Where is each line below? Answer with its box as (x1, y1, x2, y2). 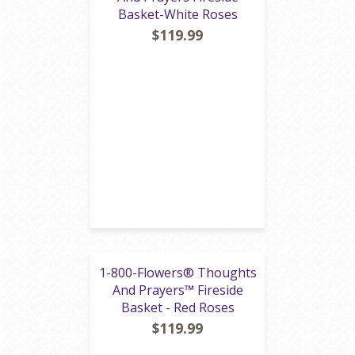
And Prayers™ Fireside (112, 281, 243, 299)
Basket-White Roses (117, 6, 238, 23)
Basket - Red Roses (120, 299, 235, 316)
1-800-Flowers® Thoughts (98, 264, 257, 281)
